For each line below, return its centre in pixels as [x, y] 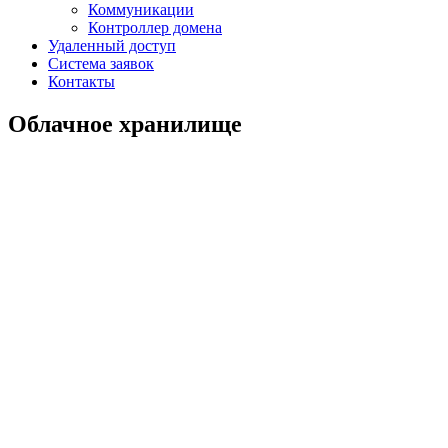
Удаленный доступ [112, 45]
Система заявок [101, 63]
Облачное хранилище [125, 123]
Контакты [81, 81]
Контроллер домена [155, 27]
